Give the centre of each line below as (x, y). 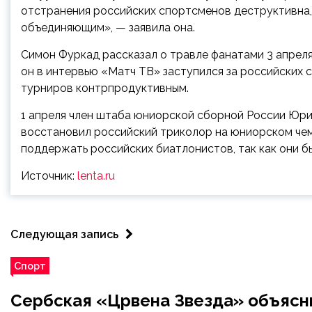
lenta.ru (96, 176)
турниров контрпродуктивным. (105, 88)
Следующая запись (64, 234)
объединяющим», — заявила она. (108, 28)
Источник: (49, 176)
